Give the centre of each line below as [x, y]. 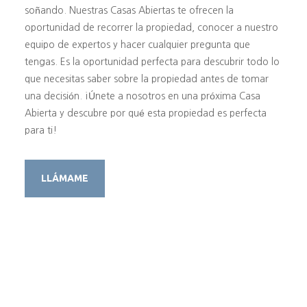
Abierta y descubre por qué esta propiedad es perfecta [145, 113]
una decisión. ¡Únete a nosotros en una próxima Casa [142, 96]
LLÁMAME [64, 179]
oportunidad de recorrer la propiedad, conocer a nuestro [151, 28]
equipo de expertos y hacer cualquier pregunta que [137, 45]
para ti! [40, 131]
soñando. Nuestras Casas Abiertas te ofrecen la [129, 11]
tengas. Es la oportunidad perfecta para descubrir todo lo [152, 62]
